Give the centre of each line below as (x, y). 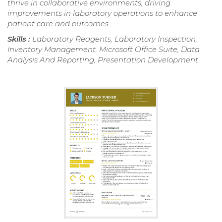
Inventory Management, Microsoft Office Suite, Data (104, 50)
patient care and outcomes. (59, 24)
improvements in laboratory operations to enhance (102, 13)
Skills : (20, 39)
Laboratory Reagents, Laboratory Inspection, (115, 39)
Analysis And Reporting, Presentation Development (103, 60)
